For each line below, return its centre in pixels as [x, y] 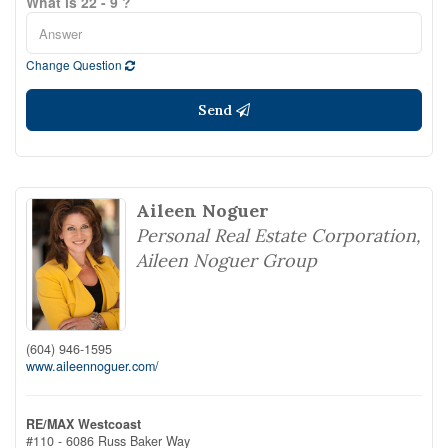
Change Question [75, 64]
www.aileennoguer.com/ [92, 365]
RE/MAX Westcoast [83, 423]
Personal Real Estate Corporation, [278, 235]
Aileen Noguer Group [226, 260]
